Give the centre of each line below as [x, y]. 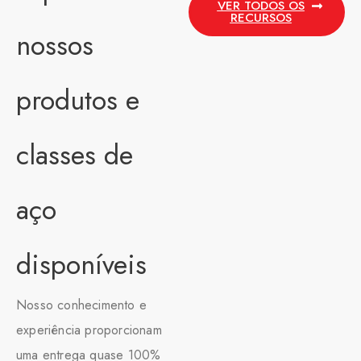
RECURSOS [261, 17]
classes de [75, 155]
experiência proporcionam [89, 330]
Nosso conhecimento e [81, 305]
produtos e [78, 100]
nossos [55, 45]
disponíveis [81, 264]
